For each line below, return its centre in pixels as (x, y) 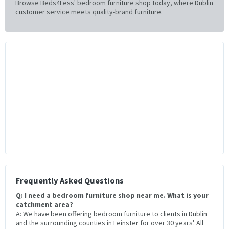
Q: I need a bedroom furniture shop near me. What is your (112, 195)
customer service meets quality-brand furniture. (89, 12)
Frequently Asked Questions (70, 180)
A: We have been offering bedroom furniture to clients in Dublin (111, 213)
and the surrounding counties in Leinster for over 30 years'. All (110, 223)
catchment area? (44, 204)
